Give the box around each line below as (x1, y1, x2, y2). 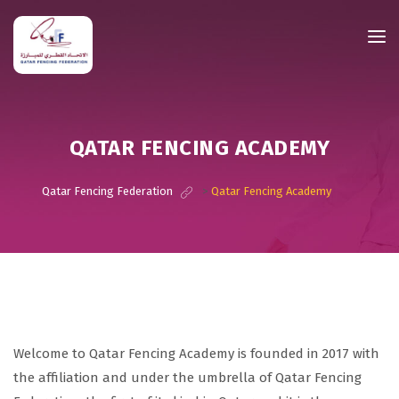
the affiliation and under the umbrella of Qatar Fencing (13, 370, 362, 386)
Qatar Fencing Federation (41, 184, 173, 198)
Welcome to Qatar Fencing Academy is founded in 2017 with (13, 346, 379, 362)
